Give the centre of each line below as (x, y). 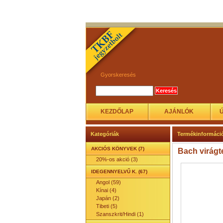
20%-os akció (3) (117, 159)
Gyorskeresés (118, 74)
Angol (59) (109, 182)
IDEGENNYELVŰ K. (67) (119, 171)
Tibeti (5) (107, 206)
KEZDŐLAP (117, 111)
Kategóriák (105, 134)
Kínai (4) (106, 190)
